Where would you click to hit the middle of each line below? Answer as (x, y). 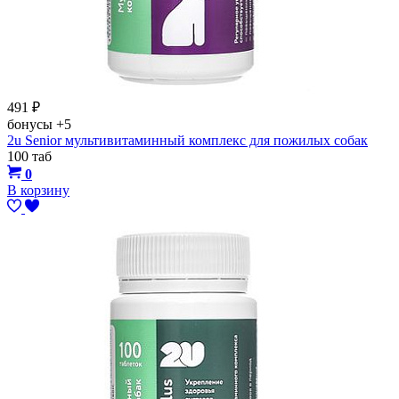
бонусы (32, 124)
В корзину (38, 190)
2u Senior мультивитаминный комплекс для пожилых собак (187, 140)
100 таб (29, 156)
